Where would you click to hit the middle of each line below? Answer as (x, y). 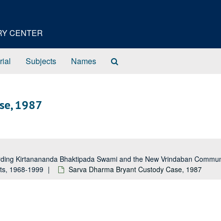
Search (130, 60)
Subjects (41, 61)
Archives (133, 80)
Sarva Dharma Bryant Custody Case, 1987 (135, 169)
